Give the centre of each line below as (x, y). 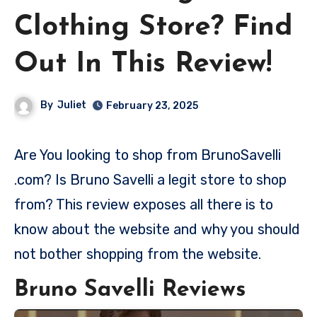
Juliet (72, 105)
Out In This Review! (143, 64)
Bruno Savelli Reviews (130, 290)
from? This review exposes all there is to (144, 204)
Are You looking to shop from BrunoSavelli (19, 155)
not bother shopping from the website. (138, 254)
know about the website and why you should (157, 229)
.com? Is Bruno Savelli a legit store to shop (150, 179)
